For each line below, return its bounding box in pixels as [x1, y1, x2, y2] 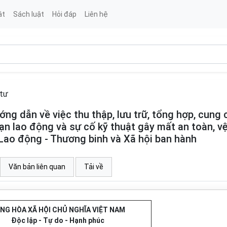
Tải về [84, 163, 103, 171]
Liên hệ [84, 10, 108, 18]
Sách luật [13, 10, 44, 18]
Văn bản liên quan [9, 163, 65, 171]
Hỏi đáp [52, 10, 77, 18]
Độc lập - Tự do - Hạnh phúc [11, 216, 104, 224]
